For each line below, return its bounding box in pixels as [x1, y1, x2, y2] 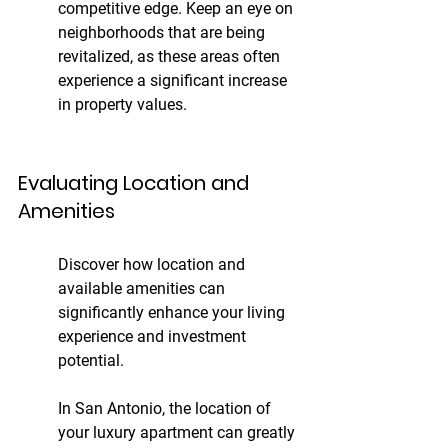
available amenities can [58, 279, 229, 299]
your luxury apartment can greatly [58, 423, 299, 443]
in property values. [58, 95, 187, 115]
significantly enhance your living [58, 303, 289, 323]
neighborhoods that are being [58, 23, 269, 43]
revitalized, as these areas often [58, 47, 284, 67]
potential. [58, 351, 124, 371]
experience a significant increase [58, 71, 291, 91]
